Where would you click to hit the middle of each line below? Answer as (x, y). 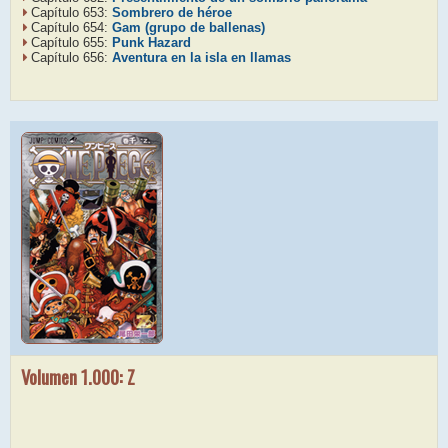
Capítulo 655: (71, 42)
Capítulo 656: (71, 57)
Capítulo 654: (71, 27)
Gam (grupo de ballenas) (188, 27)
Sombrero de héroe (172, 12)
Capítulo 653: (71, 12)
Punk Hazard (151, 42)
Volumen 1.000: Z (78, 376)
